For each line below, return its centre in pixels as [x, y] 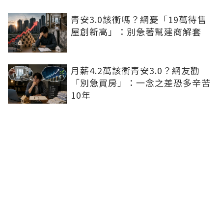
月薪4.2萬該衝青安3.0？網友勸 [135, 70]
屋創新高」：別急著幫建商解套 [136, 32]
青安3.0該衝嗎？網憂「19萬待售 [139, 19]
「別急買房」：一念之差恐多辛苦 [141, 83]
